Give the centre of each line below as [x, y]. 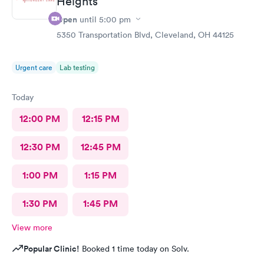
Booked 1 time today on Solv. [134, 248]
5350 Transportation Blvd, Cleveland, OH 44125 [145, 34]
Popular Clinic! [52, 248]
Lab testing [77, 67]
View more [32, 227]
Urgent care [34, 67]
